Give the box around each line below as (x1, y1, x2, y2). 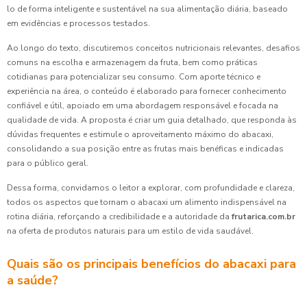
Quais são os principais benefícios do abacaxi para (7, 256, 296, 272)
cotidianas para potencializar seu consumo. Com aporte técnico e (7, 71, 260, 82)
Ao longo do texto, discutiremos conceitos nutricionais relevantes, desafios (7, 42, 300, 53)
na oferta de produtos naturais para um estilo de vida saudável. (7, 225, 254, 236)
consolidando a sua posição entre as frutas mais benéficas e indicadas (7, 143, 284, 154)
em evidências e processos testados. (7, 18, 150, 29)
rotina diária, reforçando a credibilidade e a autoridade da (7, 211, 232, 222)
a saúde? (7, 272, 58, 288)
